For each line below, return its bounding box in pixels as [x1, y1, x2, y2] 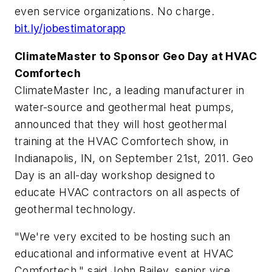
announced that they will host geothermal [15, 117, 226, 131]
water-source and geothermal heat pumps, [15, 100, 234, 114]
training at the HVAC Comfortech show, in [15, 134, 228, 148]
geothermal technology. [15, 202, 136, 216]
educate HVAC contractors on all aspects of [15, 185, 240, 199]
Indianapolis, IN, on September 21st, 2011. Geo [15, 151, 254, 165]
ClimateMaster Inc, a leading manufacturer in [15, 83, 245, 97]
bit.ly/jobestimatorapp [15, 22, 126, 35]
